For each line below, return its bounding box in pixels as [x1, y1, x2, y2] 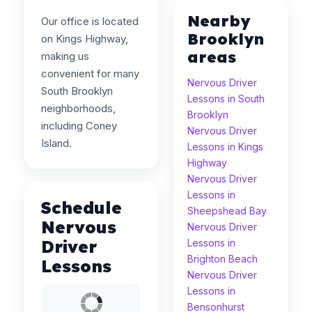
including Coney [41, 119, 117, 132]
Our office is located [41, 15, 139, 28]
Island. [41, 136, 72, 150]
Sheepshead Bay [187, 205, 267, 217]
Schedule [41, 197, 122, 218]
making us [41, 49, 89, 63]
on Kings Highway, [41, 32, 128, 45]
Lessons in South [187, 93, 265, 104]
